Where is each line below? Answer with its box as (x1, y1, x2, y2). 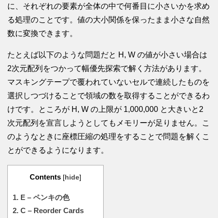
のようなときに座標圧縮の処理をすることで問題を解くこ (7, 132, 210, 141)
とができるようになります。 (7, 146, 109, 155)
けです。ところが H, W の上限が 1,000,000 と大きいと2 (7, 105, 203, 114)
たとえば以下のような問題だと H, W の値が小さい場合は (7, 51, 207, 59)
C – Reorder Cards (18, 206, 84, 215)
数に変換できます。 (7, 29, 77, 38)
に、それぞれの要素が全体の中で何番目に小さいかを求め (7, 2, 210, 11)
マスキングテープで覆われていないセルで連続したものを (7, 78, 210, 87)
